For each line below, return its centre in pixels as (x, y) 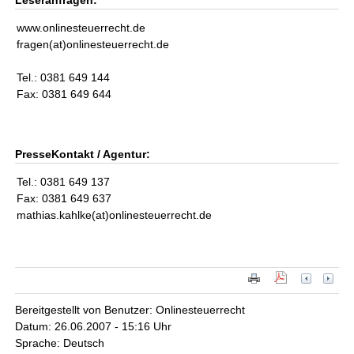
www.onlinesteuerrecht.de (81, 28)
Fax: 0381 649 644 (64, 94)
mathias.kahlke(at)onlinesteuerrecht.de (115, 215)
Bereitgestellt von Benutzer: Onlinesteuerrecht (130, 310)
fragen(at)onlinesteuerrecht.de (93, 44)
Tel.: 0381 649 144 (64, 77)
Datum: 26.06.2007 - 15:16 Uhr (94, 327)
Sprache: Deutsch (60, 343)
